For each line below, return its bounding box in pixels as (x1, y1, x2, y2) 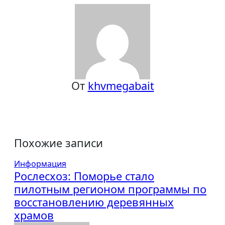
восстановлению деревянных (14, 195, 174, 210)
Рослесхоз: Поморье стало (14, 169, 154, 184)
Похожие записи (14, 136, 103, 151)
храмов (14, 208, 54, 223)
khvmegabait (87, 78, 154, 93)
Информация (14, 158, 66, 170)
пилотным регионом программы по (14, 182, 206, 197)
